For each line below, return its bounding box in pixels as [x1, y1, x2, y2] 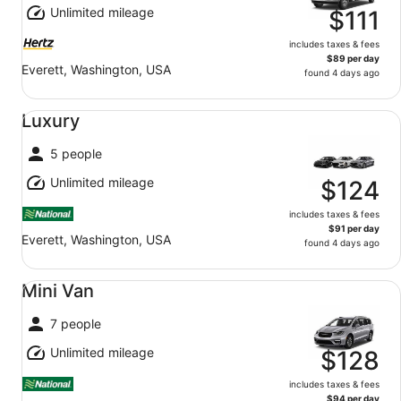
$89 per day [327, 53, 380, 64]
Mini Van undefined [10, 269, 139, 286]
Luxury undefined [10, 98, 127, 116]
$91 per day [328, 223, 380, 234]
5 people [50, 146, 102, 161]
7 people [50, 316, 101, 331]
